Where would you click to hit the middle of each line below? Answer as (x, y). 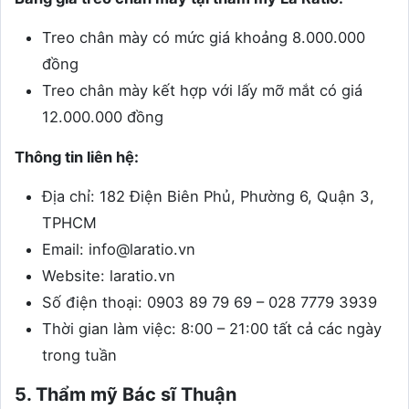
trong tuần (79, 356)
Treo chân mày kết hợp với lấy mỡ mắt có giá (202, 91)
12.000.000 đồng (103, 117)
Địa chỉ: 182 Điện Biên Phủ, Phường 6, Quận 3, (208, 197)
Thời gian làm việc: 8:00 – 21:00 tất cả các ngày (212, 329)
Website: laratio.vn (109, 276)
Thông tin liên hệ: (77, 157)
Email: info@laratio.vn (119, 250)
